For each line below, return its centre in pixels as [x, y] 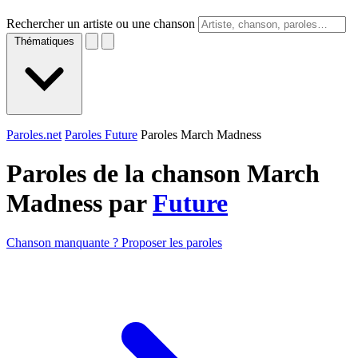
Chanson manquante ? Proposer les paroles [114, 242]
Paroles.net [34, 135]
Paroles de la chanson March [163, 174]
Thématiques [44, 41]
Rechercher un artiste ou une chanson [101, 24]
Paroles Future [101, 135]
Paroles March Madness [201, 135]
